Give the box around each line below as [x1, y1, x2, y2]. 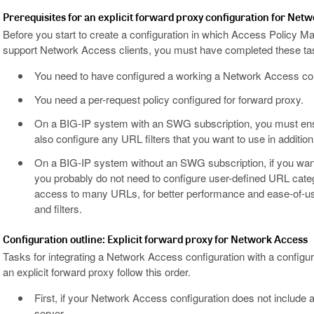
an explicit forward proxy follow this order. [3, 264, 191, 280]
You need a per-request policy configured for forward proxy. [34, 92, 303, 107]
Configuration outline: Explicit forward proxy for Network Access [3, 232, 308, 247]
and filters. [34, 201, 82, 217]
